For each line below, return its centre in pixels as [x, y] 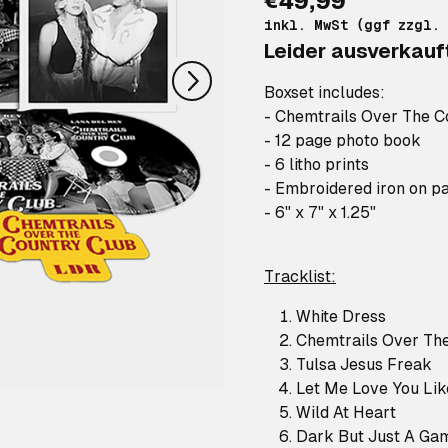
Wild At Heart [346, 412]
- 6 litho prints [316, 164]
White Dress [341, 316]
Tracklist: [300, 276]
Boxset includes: [324, 92]
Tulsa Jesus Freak [364, 364]
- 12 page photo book [342, 140]
